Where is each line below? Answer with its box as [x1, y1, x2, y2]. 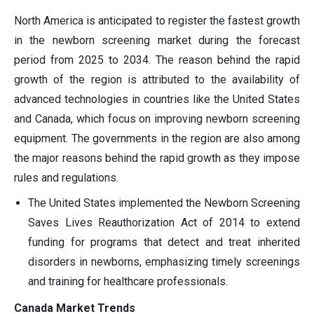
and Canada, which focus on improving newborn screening [14, 111, 300, 125]
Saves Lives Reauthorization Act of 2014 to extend [28, 215, 300, 229]
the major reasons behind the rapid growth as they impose [14, 151, 300, 165]
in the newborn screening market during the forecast [14, 33, 300, 47]
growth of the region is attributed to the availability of [14, 72, 300, 86]
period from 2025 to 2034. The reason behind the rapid [14, 53, 300, 67]
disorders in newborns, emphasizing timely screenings [28, 254, 300, 268]
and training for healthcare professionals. [28, 274, 228, 288]
